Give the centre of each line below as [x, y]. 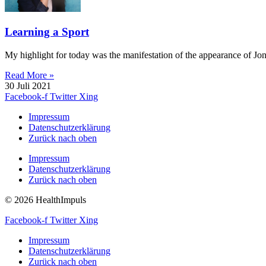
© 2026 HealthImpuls [45, 199]
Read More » [29, 75]
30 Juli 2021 [28, 85]
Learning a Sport [47, 31]
